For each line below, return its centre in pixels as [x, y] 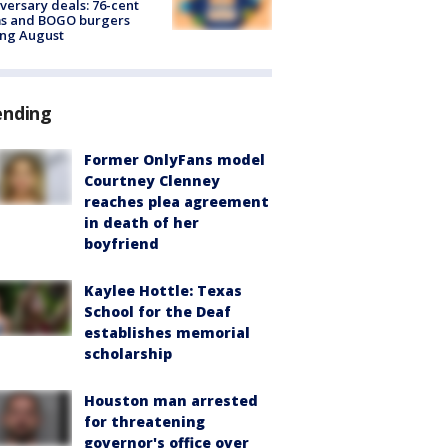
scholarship [128, 353]
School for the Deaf [157, 311]
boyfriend [121, 243]
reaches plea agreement [176, 201]
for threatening [144, 421]
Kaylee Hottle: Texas [163, 290]
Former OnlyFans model [174, 159]
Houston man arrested [171, 400]
